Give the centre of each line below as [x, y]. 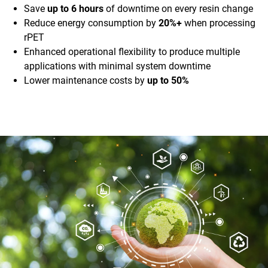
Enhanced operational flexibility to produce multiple [132, 52]
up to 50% [168, 81]
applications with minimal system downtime [117, 66]
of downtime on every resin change [178, 9]
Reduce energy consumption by [91, 23]
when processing [219, 23]
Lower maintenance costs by [86, 81]
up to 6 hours [75, 9]
